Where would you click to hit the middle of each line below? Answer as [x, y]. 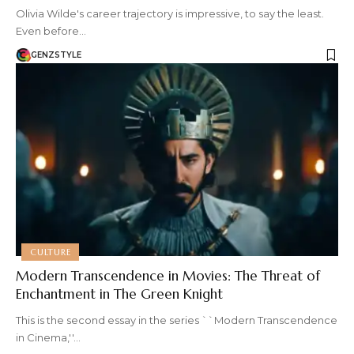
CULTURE [51, 252]
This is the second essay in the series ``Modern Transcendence [177, 320]
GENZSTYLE [56, 55]
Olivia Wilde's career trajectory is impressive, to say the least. [170, 13]
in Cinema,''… [48, 338]
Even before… [51, 30]
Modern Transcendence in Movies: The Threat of [168, 276]
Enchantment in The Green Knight [119, 294]
